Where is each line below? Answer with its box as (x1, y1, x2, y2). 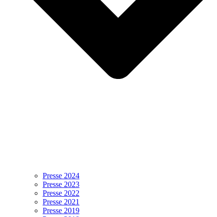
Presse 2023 (43, 180, 79, 188)
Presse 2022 (43, 188, 79, 197)
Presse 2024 (43, 171, 79, 180)
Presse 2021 (43, 197, 79, 206)
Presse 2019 (43, 206, 79, 215)
